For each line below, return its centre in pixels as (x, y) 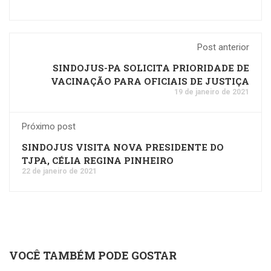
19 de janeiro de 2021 (212, 92)
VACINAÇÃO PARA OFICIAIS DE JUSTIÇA (150, 81)
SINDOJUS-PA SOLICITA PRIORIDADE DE (151, 67)
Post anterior (223, 47)
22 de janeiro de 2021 (59, 171)
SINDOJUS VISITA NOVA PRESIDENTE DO (123, 147)
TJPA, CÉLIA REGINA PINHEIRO (98, 160)
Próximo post (49, 126)
